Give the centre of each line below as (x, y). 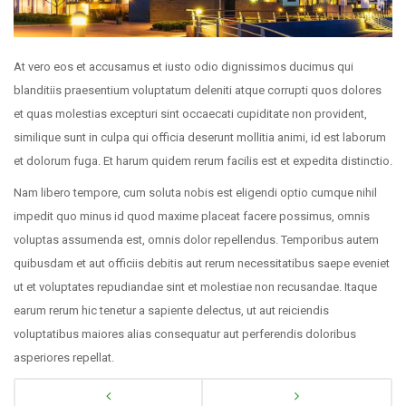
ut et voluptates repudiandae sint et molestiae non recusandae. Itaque (195, 287)
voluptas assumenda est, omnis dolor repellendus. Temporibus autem (196, 240)
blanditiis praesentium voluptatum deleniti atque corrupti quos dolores (198, 90)
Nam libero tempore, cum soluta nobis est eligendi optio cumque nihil (195, 193)
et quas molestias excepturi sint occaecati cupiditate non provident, (190, 114)
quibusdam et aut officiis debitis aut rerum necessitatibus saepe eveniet (202, 263)
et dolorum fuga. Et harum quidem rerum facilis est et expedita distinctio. (203, 161)
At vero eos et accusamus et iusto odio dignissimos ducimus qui (184, 67)
